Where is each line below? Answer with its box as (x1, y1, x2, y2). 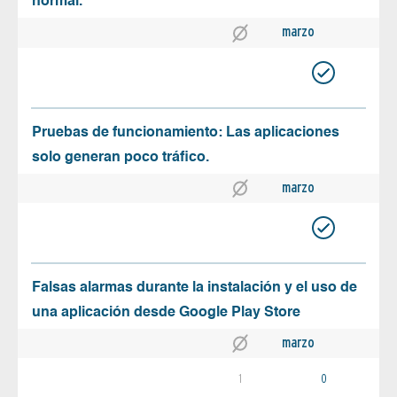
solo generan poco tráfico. (32, 150, 209, 165)
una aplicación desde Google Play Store (32, 305, 300, 320)
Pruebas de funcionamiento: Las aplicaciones (32, 125, 339, 140)
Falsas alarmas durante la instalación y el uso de (32, 280, 357, 295)
